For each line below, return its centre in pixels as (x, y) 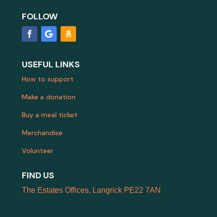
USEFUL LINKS (51, 65)
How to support (47, 79)
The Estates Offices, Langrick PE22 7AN (91, 190)
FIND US (38, 176)
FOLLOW (39, 17)
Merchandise (42, 133)
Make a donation (48, 97)
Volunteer (37, 151)
